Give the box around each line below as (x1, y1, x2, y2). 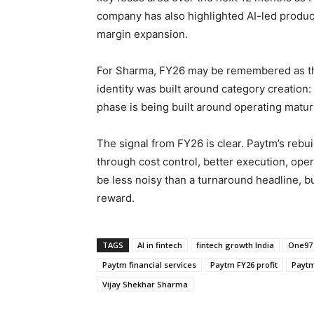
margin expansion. (97, 27, 188, 41)
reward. (97, 191, 135, 205)
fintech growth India (196, 240, 274, 251)
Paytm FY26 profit (210, 259, 278, 271)
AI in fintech (137, 240, 182, 251)
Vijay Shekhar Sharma (102, 279, 188, 290)
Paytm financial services (102, 259, 196, 271)
